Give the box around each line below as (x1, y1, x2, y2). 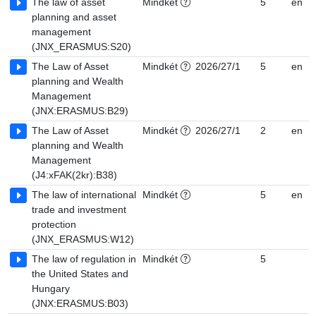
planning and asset (32, 11, 116, 23)
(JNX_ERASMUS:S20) (32, 41, 131, 52)
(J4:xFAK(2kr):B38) (32, 169, 117, 181)
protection (32, 219, 76, 230)
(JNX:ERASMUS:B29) (32, 105, 128, 116)
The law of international (32, 189, 136, 200)
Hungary (32, 283, 70, 294)
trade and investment (32, 204, 126, 215)
